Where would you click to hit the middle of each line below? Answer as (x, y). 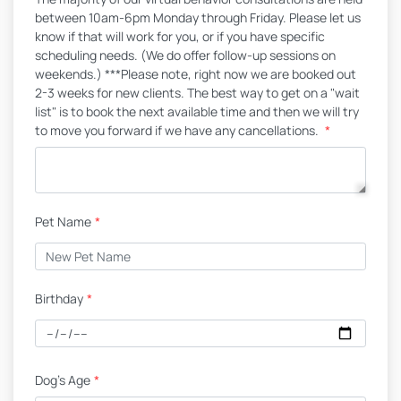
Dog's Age (63, 380)
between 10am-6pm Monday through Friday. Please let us (198, 17)
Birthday (59, 299)
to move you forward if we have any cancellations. (178, 130)
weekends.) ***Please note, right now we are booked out (196, 74)
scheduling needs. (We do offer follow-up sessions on (185, 55)
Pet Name (63, 222)
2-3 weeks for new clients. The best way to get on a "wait (197, 93)
